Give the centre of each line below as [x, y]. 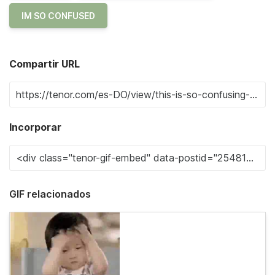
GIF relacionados [50, 194]
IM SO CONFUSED [58, 16]
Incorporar [35, 127]
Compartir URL [45, 64]
